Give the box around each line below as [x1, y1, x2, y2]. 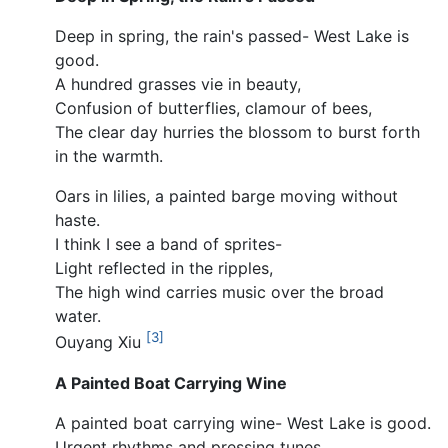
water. [55, 306, 101, 327]
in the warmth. [55, 146, 163, 167]
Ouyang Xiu [55, 332, 146, 353]
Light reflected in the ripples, [55, 258, 273, 279]
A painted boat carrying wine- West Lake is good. [55, 412, 431, 433]
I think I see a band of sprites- [55, 234, 282, 255]
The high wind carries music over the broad [55, 282, 384, 303]
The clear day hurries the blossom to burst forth [55, 122, 420, 143]
